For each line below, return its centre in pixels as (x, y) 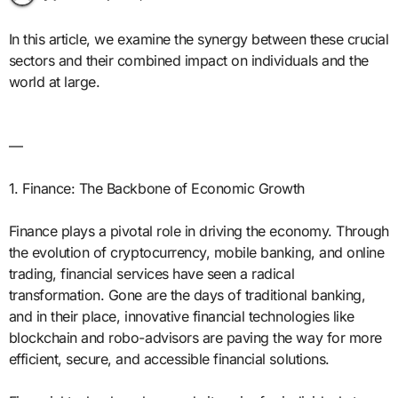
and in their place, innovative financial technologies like (181, 317)
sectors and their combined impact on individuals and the (188, 61)
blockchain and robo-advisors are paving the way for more (195, 338)
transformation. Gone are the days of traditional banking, (187, 295)
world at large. (54, 82)
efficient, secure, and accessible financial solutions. (169, 359)
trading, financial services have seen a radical (151, 274)
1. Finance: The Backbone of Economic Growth (156, 189)
